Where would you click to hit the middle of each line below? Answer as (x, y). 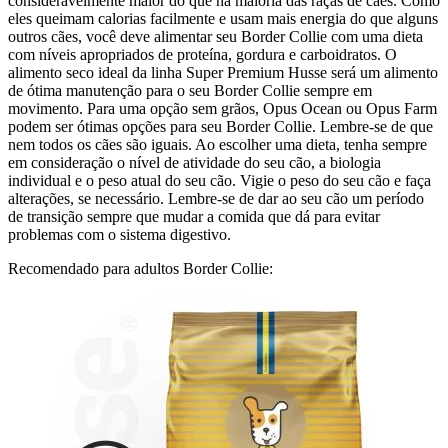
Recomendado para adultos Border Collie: (140, 268)
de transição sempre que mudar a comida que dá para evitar (194, 216)
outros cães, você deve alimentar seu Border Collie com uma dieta (215, 36)
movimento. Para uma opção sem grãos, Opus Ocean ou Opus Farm (222, 108)
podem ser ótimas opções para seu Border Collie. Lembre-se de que (220, 126)
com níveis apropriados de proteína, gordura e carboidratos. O (202, 54)
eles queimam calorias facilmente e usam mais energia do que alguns (223, 18)
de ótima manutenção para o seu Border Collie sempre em (190, 90)
